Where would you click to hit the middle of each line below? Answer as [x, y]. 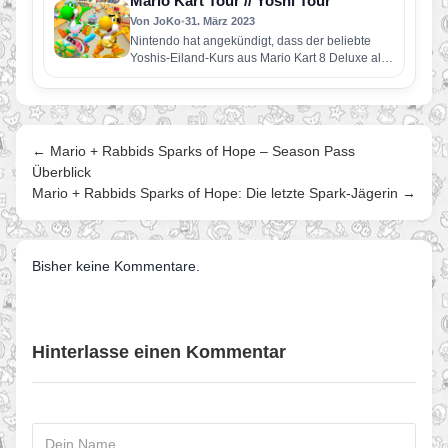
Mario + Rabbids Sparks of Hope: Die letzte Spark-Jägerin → [224, 193]
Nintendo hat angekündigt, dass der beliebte [250, 41]
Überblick [61, 172]
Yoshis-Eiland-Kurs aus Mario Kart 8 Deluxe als [258, 58]
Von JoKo [155, 21]
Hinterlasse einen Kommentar [159, 352]
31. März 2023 [220, 21]
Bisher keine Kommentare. [116, 266]
